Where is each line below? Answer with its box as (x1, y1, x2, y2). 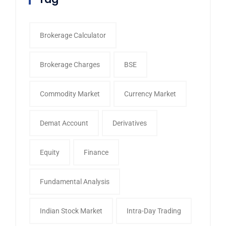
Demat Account (40, 119, 88, 127)
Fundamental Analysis (40, 177, 109, 186)
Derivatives (112, 119, 147, 127)
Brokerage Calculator (40, 31, 106, 39)
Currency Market (124, 89, 176, 98)
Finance (84, 148, 108, 156)
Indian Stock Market (40, 206, 102, 215)
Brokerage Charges (40, 60, 100, 69)
